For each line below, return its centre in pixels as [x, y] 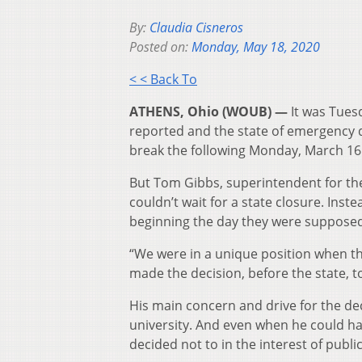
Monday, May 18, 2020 [256, 47]
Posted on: [160, 47]
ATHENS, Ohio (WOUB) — [208, 112]
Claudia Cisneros [196, 28]
